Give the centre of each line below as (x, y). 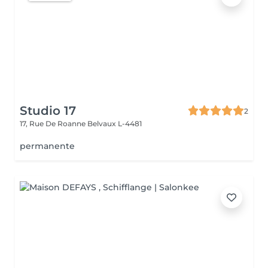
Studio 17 (48, 111)
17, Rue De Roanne (54, 124)
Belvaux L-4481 (115, 124)
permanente (47, 146)
